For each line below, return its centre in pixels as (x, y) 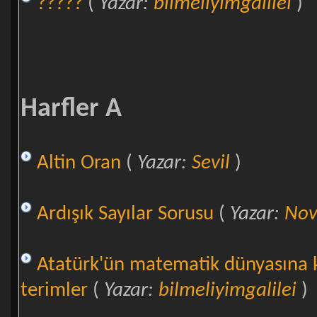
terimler (54, 290)
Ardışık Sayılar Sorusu (125, 214)
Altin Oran (79, 163)
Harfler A (71, 109)
